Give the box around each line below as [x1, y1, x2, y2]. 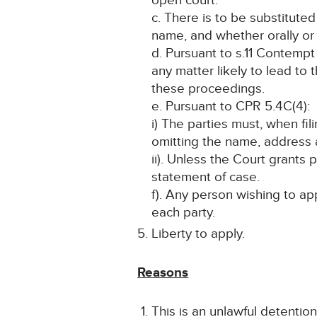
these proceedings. [151, 81, 265, 98]
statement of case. [151, 169, 260, 186]
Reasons [137, 265, 189, 282]
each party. [151, 204, 216, 221]
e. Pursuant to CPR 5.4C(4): [151, 98, 311, 115]
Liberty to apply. [151, 226, 246, 243]
